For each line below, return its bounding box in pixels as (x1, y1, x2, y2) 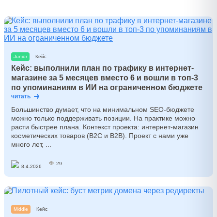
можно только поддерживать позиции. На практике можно (11, 114, 195, 122)
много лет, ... (11, 140, 51, 148)
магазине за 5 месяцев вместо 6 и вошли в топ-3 (11, 74, 198, 82)
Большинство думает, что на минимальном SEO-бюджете (11, 106, 194, 113)
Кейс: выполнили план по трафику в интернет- (11, 64, 194, 72)
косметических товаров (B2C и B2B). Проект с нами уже (11, 132, 188, 139)
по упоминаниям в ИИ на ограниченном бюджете (11, 83, 202, 92)
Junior (14, 54, 27, 59)
